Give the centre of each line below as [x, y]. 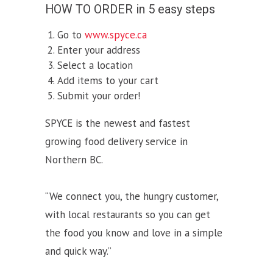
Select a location [95, 65]
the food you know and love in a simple [134, 233]
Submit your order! [99, 96]
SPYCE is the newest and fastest [118, 123]
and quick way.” [78, 251]
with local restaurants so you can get [128, 214]
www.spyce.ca [116, 35]
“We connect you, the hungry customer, [132, 196]
